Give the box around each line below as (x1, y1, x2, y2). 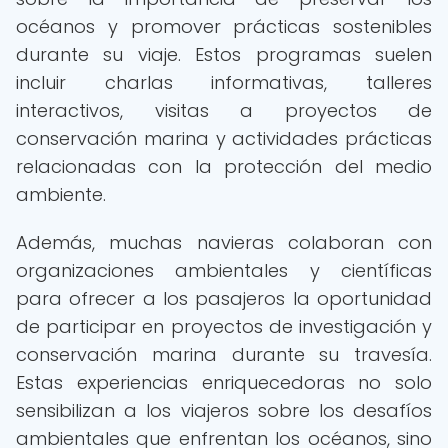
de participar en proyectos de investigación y (16, 314, 432, 339)
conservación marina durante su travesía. (16, 342, 432, 367)
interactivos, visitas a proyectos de (16, 98, 432, 123)
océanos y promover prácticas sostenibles (16, 14, 432, 39)
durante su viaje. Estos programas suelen (16, 42, 432, 67)
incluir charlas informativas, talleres (16, 70, 432, 95)
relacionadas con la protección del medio (16, 154, 432, 179)
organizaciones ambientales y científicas (16, 258, 432, 283)
